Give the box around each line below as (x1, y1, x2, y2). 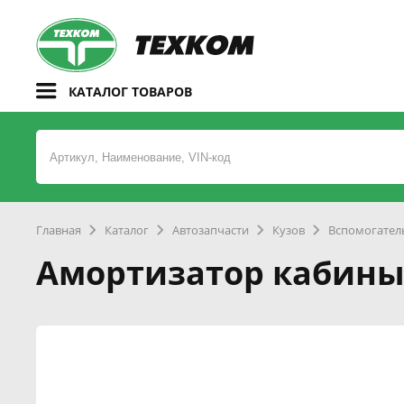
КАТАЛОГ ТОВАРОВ (69, 83, 192, 100)
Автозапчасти (172, 222, 249, 238)
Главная (36, 222, 81, 238)
